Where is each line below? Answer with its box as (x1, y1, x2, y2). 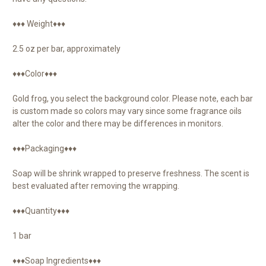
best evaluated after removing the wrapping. (12, 180, 179, 191)
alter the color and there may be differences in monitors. (12, 118, 223, 128)
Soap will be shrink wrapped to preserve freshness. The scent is (12, 168, 249, 178)
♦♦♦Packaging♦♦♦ (12, 143, 77, 153)
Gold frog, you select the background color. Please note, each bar (12, 93, 253, 103)
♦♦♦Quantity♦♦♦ (12, 205, 69, 216)
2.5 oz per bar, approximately (12, 43, 121, 53)
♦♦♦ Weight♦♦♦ (12, 18, 65, 28)
